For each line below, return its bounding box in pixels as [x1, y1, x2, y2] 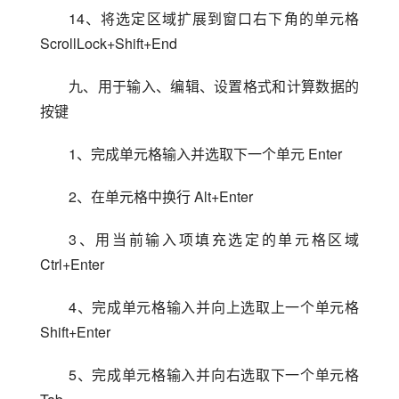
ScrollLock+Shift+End [40, 32, 177, 53]
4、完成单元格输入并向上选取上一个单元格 [69, 296, 359, 317]
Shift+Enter [40, 321, 110, 342]
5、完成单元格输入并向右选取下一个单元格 [69, 363, 359, 385]
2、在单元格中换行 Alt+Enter [69, 185, 253, 207]
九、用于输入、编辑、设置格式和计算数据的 [69, 75, 359, 96]
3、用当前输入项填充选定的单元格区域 [69, 228, 359, 249]
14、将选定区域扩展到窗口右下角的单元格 [69, 7, 359, 28]
